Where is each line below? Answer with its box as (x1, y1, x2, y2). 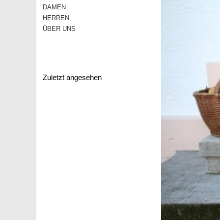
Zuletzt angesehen (43, 73, 102, 82)
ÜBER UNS (43, 25, 76, 32)
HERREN (43, 14, 69, 22)
